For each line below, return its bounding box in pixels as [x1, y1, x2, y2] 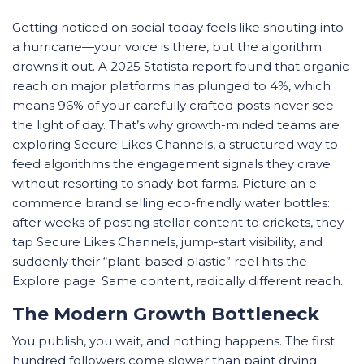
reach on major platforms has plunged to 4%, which [12, 78, 331, 93]
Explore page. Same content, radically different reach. [12, 273, 343, 288]
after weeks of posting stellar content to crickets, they [12, 214, 344, 230]
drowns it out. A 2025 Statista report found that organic [12, 58, 349, 74]
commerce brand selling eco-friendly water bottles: [12, 195, 330, 210]
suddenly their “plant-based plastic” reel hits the [12, 253, 307, 269]
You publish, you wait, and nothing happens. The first [12, 333, 335, 349]
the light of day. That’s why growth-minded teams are [12, 117, 340, 132]
